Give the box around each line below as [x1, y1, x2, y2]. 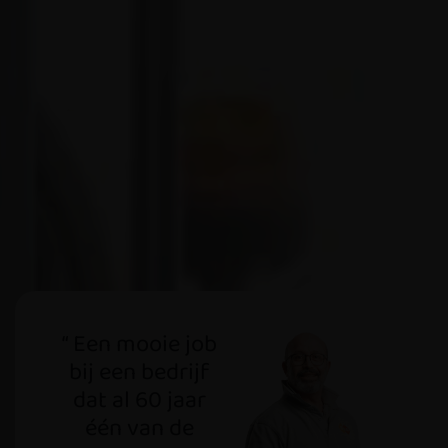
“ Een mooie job [62, 324, 217, 364]
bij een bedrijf [69, 352, 210, 392]
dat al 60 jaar [73, 380, 206, 420]
